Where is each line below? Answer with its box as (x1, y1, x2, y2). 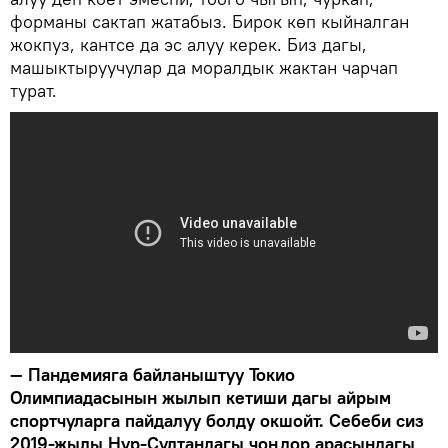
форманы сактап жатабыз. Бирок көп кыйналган (10, 9, 409, 33)
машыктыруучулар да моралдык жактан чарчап (10, 55, 398, 79)
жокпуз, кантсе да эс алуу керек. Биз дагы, (10, 32, 367, 56)
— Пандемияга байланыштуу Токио (10, 362, 295, 386)
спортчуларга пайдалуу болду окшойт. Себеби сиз (10, 408, 424, 432)
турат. (10, 78, 62, 102)
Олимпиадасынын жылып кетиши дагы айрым (10, 385, 391, 409)
